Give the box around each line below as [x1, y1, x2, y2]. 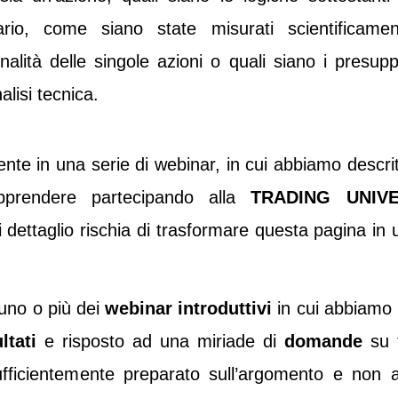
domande [284, 330, 362, 351]
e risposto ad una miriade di [36, 330, 284, 351]
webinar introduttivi [105, 298, 278, 318]
